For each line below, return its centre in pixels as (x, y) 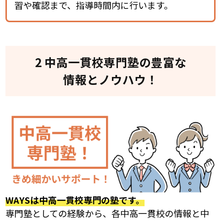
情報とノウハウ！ (110, 79)
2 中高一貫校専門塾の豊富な (110, 62)
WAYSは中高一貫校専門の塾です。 (75, 200)
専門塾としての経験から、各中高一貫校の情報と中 (108, 213)
